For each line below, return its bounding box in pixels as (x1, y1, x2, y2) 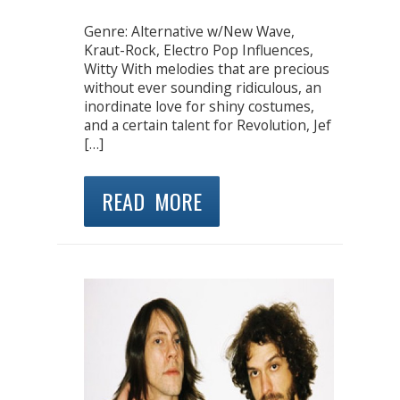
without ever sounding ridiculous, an (84, 78, 321, 98)
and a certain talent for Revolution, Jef (84, 115, 331, 136)
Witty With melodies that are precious (84, 59, 329, 79)
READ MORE (102, 184, 202, 217)
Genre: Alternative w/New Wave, (84, 21, 295, 42)
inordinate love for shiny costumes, (84, 96, 314, 117)
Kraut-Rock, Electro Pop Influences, (84, 40, 313, 61)
